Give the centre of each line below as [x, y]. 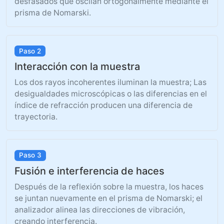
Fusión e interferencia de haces [89, 171]
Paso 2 [30, 51]
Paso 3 [30, 155]
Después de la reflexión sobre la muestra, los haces [109, 187]
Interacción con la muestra [77, 67]
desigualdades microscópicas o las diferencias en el [111, 94]
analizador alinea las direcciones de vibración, [100, 210]
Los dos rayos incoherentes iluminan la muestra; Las [110, 82]
